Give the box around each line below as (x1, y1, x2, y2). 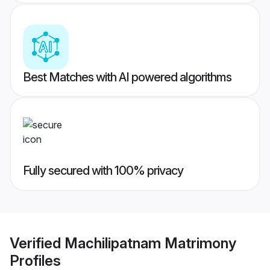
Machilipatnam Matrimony (64, 234, 236, 252)
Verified (10, 234, 64, 252)
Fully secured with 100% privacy (23, 163, 183, 178)
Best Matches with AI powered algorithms (23, 70, 231, 85)
